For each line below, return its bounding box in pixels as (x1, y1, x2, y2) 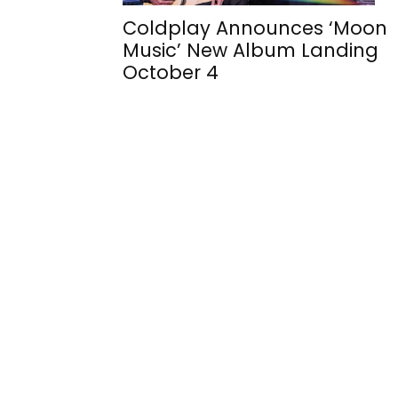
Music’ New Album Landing (123, 36, 378, 63)
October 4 (123, 59, 219, 85)
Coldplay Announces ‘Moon (123, 14, 387, 41)
